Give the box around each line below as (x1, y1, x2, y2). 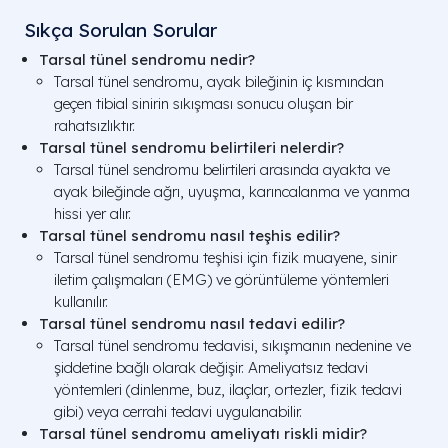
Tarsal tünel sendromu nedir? (39, 50, 255, 69)
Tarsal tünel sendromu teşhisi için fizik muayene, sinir (54, 248, 397, 267)
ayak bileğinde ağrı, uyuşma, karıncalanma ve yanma (54, 182, 410, 201)
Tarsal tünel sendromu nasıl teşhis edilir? (39, 226, 340, 245)
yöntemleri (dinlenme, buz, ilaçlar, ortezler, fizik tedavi (54, 380, 402, 399)
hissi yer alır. (54, 204, 131, 223)
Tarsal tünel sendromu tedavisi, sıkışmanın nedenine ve (54, 336, 411, 355)
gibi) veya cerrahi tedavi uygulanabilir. (54, 402, 302, 421)
